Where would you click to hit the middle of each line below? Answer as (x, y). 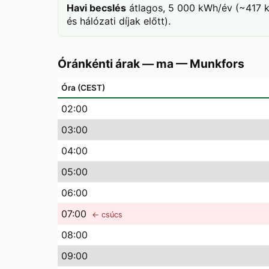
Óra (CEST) (83, 88)
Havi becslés (96, 8)
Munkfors (217, 64)
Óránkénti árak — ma (116, 64)
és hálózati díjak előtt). (119, 21)
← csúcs (107, 215)
